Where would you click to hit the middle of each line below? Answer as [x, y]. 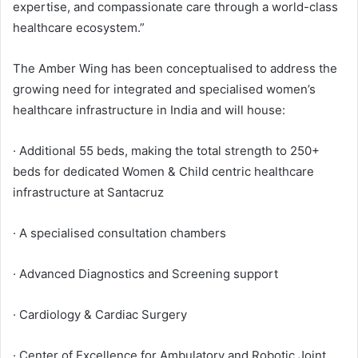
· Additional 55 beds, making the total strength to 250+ [166, 150]
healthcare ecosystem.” [79, 27]
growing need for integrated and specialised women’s [164, 89]
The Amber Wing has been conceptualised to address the [175, 68]
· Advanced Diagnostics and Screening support [145, 273]
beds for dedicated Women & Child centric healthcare [163, 171]
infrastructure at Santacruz [88, 192]
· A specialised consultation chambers [119, 233]
